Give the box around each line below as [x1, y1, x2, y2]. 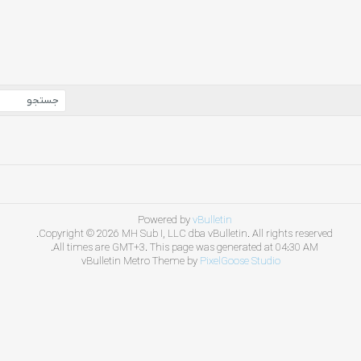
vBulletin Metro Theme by [81, 255, 200, 268]
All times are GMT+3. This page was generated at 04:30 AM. [53, 241, 318, 255]
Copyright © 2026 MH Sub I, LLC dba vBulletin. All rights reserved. [39, 227, 333, 241]
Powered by [137, 214, 193, 227]
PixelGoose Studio [199, 255, 280, 268]
